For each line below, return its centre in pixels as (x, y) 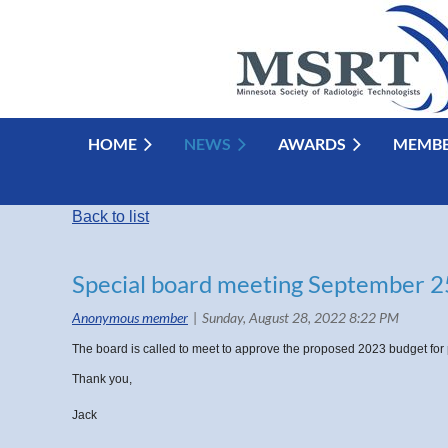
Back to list (110, 216)
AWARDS (312, 143)
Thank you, (102, 379)
